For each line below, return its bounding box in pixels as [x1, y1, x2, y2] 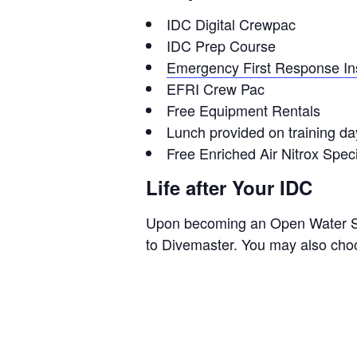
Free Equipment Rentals [167, 99, 320, 120]
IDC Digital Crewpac [167, 13, 296, 34]
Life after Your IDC [146, 173, 312, 201]
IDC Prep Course [167, 34, 276, 56]
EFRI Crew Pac [167, 77, 265, 99]
